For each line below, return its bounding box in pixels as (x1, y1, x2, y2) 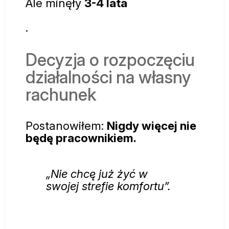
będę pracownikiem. (26, 130, 136, 145)
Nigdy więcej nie (107, 118, 196, 132)
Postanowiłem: (26, 118, 107, 132)
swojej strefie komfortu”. (46, 179, 171, 193)
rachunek (26, 83, 97, 105)
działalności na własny (26, 66, 191, 87)
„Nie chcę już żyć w (46, 167, 148, 181)
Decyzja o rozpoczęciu (26, 49, 195, 70)
